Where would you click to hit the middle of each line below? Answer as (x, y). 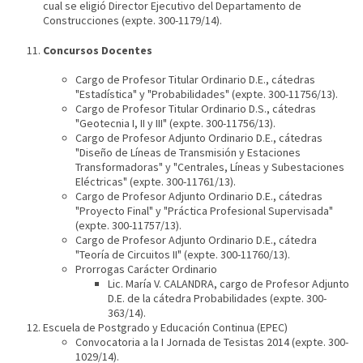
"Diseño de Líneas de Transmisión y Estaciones (188, 153)
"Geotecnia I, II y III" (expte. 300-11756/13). (176, 124)
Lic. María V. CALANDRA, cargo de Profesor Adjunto (229, 284)
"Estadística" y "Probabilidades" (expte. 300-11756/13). (207, 94)
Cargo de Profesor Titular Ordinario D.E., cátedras (196, 80)
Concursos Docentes (98, 50)
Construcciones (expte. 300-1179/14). (133, 21)
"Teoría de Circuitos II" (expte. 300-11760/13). (183, 255)
